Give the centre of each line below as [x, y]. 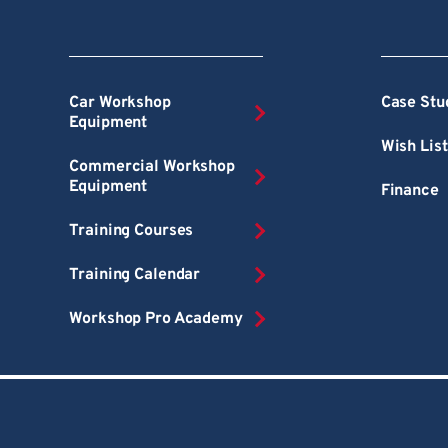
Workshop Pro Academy [156, 318]
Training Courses [131, 230]
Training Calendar [135, 274]
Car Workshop [120, 102]
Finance [409, 190]
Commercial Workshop [152, 166]
